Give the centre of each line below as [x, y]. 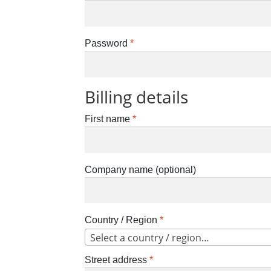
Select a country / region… [150, 237]
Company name [120, 169]
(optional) [176, 169]
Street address [117, 260]
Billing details [137, 96]
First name [109, 119]
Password [108, 43]
